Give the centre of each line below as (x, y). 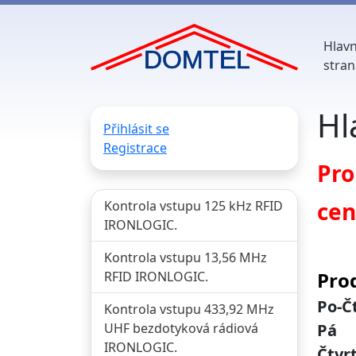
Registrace (135, 148)
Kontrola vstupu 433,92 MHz (189, 309)
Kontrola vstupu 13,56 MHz (186, 257)
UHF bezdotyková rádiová (181, 328)
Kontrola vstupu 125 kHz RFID (193, 206)
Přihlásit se (136, 129)
